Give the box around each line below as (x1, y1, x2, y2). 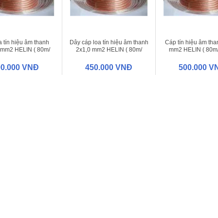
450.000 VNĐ (85, 63, 132, 72)
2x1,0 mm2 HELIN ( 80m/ (75, 46, 142, 53)
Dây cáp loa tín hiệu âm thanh (69, 38, 148, 46)
